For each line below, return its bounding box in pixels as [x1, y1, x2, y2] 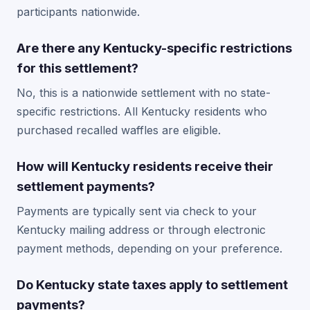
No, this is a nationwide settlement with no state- [17, 86, 271, 100]
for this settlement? [17, 60, 138, 76]
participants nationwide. [17, 5, 140, 19]
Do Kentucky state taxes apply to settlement [17, 277, 288, 293]
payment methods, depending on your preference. [17, 241, 282, 256]
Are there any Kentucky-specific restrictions [17, 40, 292, 56]
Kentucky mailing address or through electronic [17, 223, 266, 237]
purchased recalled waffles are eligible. [17, 123, 221, 138]
